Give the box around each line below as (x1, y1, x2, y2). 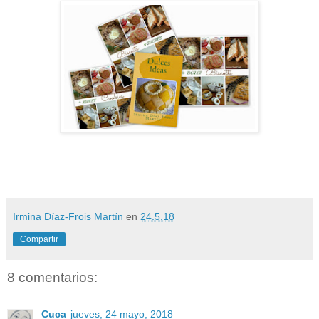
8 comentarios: (7, 269, 98, 285)
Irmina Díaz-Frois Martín (13, 210, 123, 222)
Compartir (20, 234, 58, 244)
